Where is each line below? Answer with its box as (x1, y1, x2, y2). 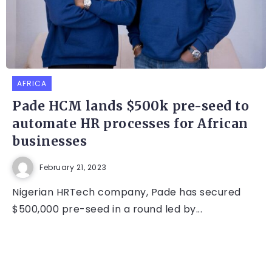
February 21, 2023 (39, 161, 107, 172)
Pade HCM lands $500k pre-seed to (12, 98, 249, 115)
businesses (12, 134, 87, 150)
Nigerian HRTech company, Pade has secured (12, 185, 241, 200)
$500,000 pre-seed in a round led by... (12, 202, 202, 217)
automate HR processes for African (12, 116, 248, 132)
